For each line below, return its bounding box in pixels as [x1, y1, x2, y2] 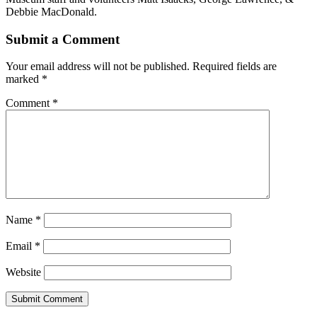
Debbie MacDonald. [6, 5, 97, 18]
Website [6, 266, 41, 279]
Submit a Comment [6, 31, 120, 47]
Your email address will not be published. [6, 60, 190, 73]
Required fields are [192, 60, 277, 73]
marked [6, 73, 42, 86]
